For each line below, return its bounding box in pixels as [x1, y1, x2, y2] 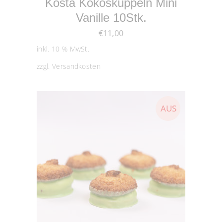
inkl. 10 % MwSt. [37, 44, 90, 54]
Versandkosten [52, 61, 101, 71]
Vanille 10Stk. [75, 11, 147, 25]
